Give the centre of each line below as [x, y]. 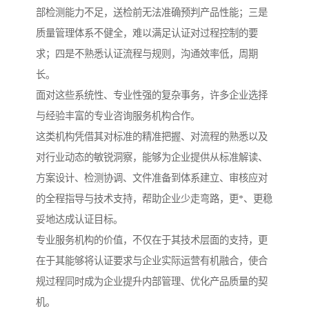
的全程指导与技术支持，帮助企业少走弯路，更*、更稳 [154, 199]
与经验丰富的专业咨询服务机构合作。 [118, 116]
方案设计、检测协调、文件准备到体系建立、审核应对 [152, 178]
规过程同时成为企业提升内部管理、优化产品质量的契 [152, 282]
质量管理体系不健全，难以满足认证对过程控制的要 [147, 33]
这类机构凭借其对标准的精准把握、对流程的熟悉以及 [152, 137]
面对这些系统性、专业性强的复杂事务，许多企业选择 [152, 96]
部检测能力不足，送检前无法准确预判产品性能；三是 [152, 13]
